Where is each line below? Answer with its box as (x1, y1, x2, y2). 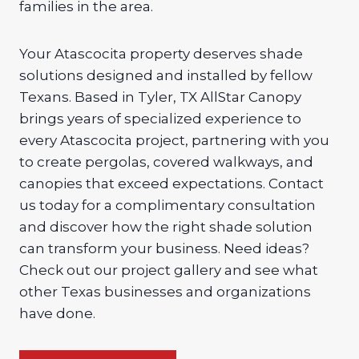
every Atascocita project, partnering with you (19, 131, 329, 148)
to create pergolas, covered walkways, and (19, 153, 313, 170)
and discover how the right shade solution (19, 218, 313, 235)
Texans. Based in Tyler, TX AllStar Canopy (19, 88, 301, 105)
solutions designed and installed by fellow (19, 67, 313, 83)
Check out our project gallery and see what (19, 261, 318, 278)
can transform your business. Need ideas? (19, 240, 309, 256)
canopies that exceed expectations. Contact (19, 175, 324, 192)
